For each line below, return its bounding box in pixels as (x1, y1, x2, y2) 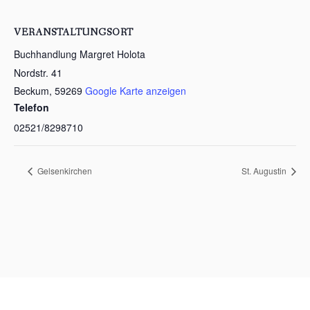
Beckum (14, 84, 49, 98)
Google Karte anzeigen (85, 84, 186, 98)
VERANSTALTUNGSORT (14, 26, 134, 39)
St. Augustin (241, 164, 289, 176)
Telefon (14, 100, 49, 114)
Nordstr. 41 (14, 66, 62, 80)
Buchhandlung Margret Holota (14, 47, 145, 61)
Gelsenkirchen (35, 164, 92, 176)
